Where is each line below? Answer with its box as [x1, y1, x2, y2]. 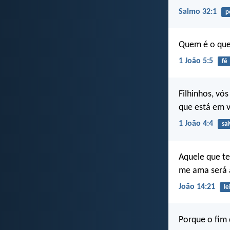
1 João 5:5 [179, 57, 213, 66]
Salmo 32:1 [179, 7, 217, 16]
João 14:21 [179, 182, 215, 191]
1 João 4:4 [179, 120, 213, 128]
